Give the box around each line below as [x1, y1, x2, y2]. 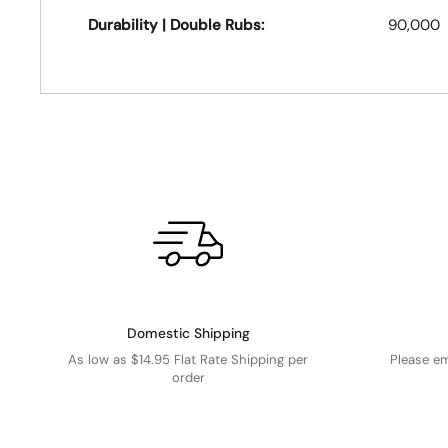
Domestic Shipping [126, 324, 250, 342]
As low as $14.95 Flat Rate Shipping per [68, 350, 309, 368]
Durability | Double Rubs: [88, 15, 264, 35]
